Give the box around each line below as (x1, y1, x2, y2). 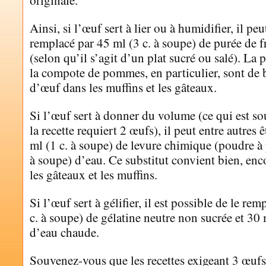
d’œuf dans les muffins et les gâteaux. (30, 79, 217, 96)
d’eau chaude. (30, 224, 99, 240)
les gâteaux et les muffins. (30, 166, 157, 183)
